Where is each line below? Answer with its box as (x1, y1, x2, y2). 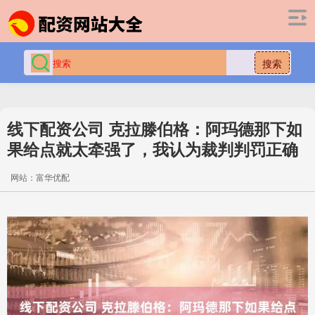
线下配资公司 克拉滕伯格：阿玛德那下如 (7, 117, 302, 140)
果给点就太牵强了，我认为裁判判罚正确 (7, 137, 298, 160)
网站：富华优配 (11, 171, 70, 183)
